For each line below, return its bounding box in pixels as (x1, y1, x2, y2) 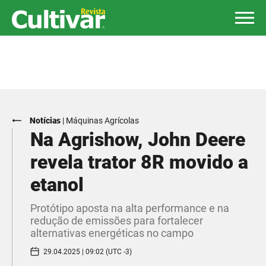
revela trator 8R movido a (30, 151, 248, 173)
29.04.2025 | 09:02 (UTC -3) (43, 247, 132, 256)
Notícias (30, 116, 61, 125)
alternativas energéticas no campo (30, 227, 194, 239)
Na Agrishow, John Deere (30, 128, 245, 151)
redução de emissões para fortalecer (30, 214, 203, 227)
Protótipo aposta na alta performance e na (30, 202, 229, 214)
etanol (30, 173, 84, 196)
